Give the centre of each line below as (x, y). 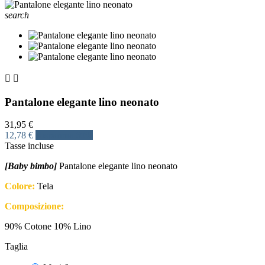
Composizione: (34, 206)
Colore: (20, 186)
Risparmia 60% (64, 135)
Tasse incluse (29, 146)
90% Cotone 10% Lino (48, 227)
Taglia (16, 247)
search (17, 15)
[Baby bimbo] (31, 166)
